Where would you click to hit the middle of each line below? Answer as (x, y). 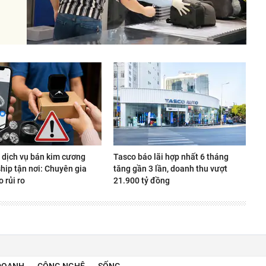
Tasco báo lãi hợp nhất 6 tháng (171, 156)
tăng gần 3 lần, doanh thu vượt (170, 168)
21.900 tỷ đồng (142, 180)
